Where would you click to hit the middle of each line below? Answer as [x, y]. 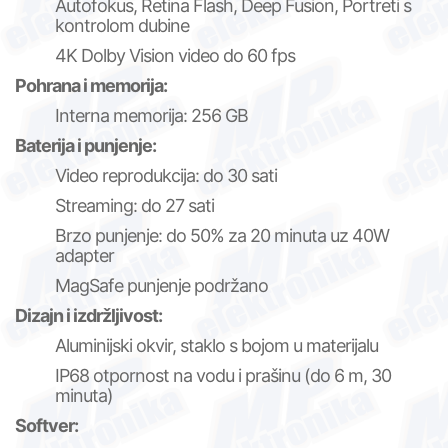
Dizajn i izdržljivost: [88, 316]
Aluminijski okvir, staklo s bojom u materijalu [216, 346]
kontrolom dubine [122, 26]
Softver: [46, 426]
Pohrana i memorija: [91, 86]
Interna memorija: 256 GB [151, 116]
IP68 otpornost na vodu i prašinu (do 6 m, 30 [223, 376]
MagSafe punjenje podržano [161, 286]
